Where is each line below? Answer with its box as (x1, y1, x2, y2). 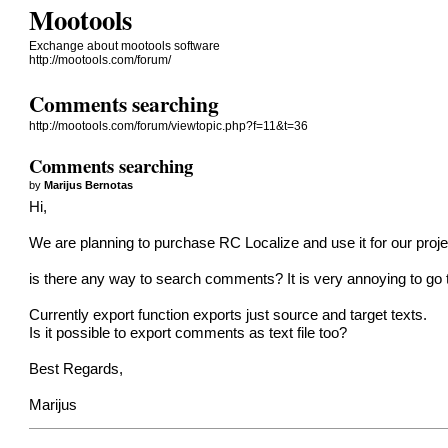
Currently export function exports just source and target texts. (29, 306, 428, 323)
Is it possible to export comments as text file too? (29, 324, 348, 341)
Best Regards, (29, 360, 124, 377)
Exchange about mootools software (29, 39, 221, 53)
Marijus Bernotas (44, 178, 134, 191)
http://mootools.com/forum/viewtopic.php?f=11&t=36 (29, 119, 309, 134)
